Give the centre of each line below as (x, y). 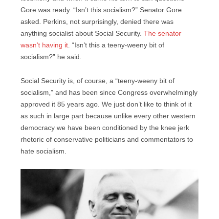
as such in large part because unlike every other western (108, 116)
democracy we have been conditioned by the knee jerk (105, 128)
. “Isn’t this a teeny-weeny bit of (116, 45)
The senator (163, 34)
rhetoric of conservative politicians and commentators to (107, 139)
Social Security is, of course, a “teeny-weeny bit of (98, 81)
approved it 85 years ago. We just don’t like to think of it (106, 104)
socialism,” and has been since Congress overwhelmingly (109, 92)
